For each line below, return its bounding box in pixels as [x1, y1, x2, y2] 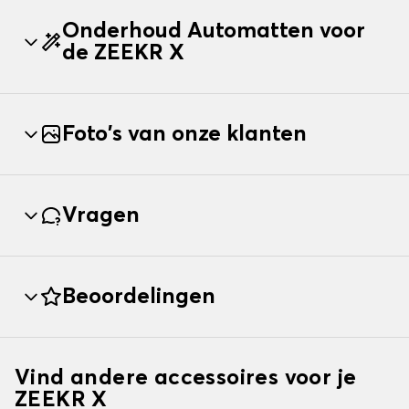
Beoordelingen [62, 286, 215, 309]
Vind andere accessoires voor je [15, 367, 357, 390]
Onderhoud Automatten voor [62, 20, 365, 43]
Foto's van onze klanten [62, 123, 307, 146]
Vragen [62, 204, 140, 227]
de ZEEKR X [62, 42, 184, 65]
